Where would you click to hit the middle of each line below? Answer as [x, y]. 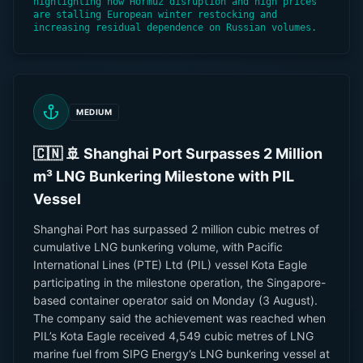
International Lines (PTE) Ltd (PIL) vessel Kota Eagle [170, 265]
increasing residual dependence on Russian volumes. [175, 28]
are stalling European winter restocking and [155, 15]
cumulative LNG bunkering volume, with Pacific [158, 247]
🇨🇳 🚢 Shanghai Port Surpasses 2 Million [178, 154]
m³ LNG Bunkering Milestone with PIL [164, 176]
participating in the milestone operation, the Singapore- [179, 282]
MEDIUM [94, 111]
